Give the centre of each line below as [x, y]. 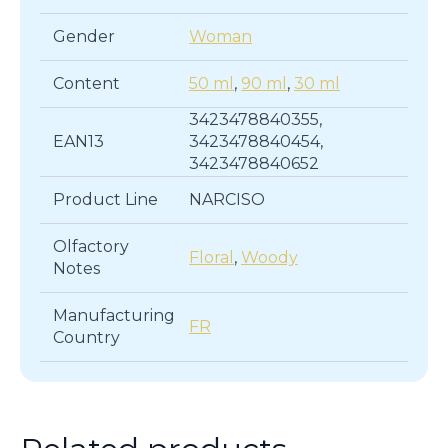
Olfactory [90, 246]
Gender [83, 36]
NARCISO [227, 199]
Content [86, 83]
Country [86, 337]
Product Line [105, 199]
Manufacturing [113, 315]
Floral [211, 257]
